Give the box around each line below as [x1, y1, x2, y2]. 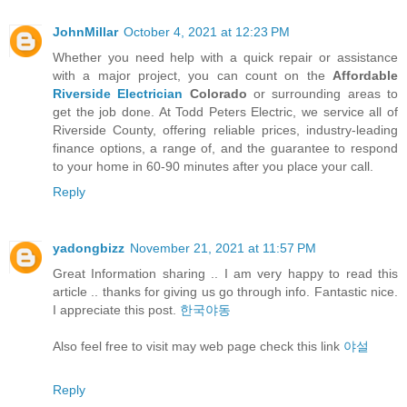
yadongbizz [53, 240, 124, 255]
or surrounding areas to [246, 85, 399, 101]
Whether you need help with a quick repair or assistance [53, 49, 398, 65]
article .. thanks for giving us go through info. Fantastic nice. [53, 283, 398, 299]
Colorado [183, 85, 247, 101]
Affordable [333, 67, 398, 83]
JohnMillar [53, 24, 118, 39]
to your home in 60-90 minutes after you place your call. [53, 158, 373, 174]
